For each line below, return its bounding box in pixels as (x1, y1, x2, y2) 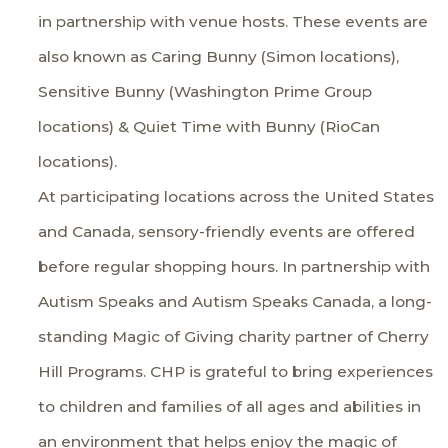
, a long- (371, 292, 433, 312)
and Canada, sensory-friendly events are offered (38, 222, 416, 242)
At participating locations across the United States (38, 187, 435, 207)
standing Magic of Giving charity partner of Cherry (38, 327, 430, 347)
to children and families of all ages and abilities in (38, 397, 422, 417)
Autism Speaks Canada (192, 292, 372, 312)
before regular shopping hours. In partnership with (38, 257, 431, 277)
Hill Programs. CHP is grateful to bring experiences (38, 362, 434, 382)
